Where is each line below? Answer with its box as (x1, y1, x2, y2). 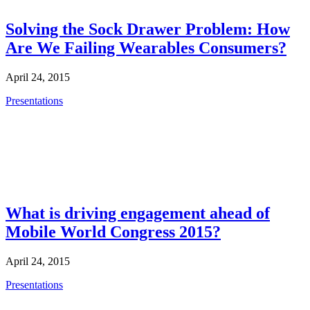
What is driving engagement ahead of (6, 203, 270, 222)
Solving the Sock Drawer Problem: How (6, 19, 290, 38)
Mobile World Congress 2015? (6, 222, 221, 241)
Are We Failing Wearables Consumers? (6, 38, 286, 57)
